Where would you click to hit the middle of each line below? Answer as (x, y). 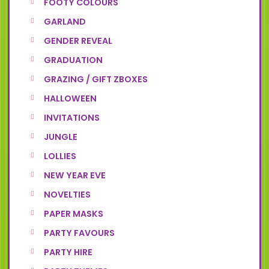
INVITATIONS (72, 117)
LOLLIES (60, 156)
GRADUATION (74, 60)
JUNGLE (61, 137)
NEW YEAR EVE (75, 175)
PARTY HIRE (68, 252)
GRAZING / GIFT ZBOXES (96, 79)
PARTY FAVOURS (80, 233)
